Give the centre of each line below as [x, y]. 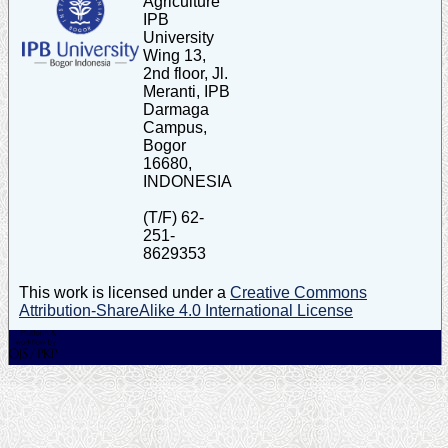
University [178, 37]
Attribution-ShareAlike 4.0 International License [186, 310]
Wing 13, [174, 55]
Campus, [175, 127]
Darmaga [176, 109]
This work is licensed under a [124, 292]
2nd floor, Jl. [185, 73]
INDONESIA [187, 181]
